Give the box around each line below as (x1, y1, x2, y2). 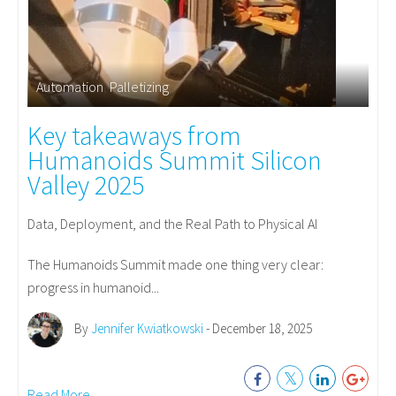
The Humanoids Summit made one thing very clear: (27, 255, 324, 273)
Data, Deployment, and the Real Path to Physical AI (27, 214, 317, 232)
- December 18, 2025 (203, 319, 312, 337)
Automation (36, 77, 103, 95)
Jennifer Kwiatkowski (91, 319, 203, 337)
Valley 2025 (27, 167, 144, 202)
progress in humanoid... (27, 278, 159, 296)
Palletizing (110, 77, 169, 95)
